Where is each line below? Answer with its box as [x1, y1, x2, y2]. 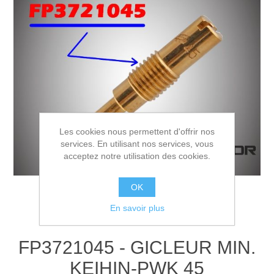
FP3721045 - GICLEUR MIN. [18, 237, 256, 257]
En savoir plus [109, 203, 165, 213]
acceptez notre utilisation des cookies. [64, 151, 210, 161]
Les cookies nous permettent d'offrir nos [59, 127, 215, 136]
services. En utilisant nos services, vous [61, 139, 213, 149]
